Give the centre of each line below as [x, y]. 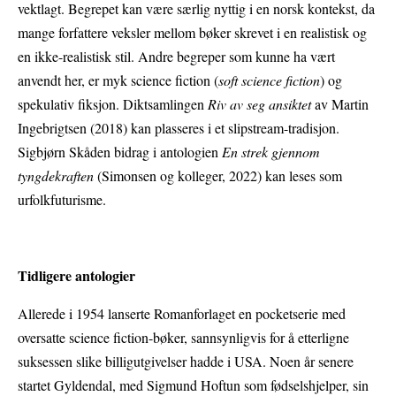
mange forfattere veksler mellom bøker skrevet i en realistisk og [192, 33]
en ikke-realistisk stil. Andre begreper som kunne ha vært [176, 57]
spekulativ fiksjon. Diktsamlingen [113, 104]
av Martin [342, 104]
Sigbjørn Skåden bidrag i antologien [120, 152]
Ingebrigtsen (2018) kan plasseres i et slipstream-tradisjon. [179, 128]
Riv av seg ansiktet [261, 104]
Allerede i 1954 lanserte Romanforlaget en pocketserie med [182, 314]
